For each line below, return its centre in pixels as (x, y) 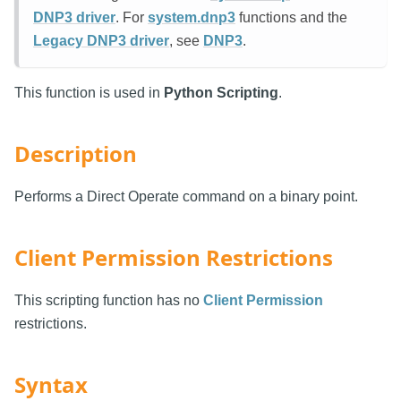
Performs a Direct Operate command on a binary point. (186, 197)
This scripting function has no (109, 301)
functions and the (291, 18)
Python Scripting (221, 93)
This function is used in (89, 93)
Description (76, 154)
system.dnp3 (192, 18)
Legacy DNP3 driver (101, 41)
